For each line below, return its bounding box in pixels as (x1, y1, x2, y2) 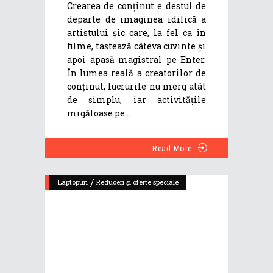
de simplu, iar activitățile (67, 93, 206, 105)
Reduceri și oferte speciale (96, 177, 179, 186)
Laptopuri (58, 177, 88, 186)
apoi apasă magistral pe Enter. (67, 53, 206, 65)
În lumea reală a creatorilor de (67, 66, 206, 79)
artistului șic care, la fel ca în (67, 26, 206, 38)
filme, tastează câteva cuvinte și (67, 40, 206, 52)
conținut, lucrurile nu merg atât (67, 80, 206, 92)
